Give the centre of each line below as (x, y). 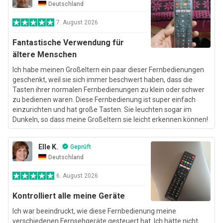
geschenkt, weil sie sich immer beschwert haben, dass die (103, 79)
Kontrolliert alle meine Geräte (69, 196)
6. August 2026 (77, 175)
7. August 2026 (77, 22)
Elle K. (48, 147)
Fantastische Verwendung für (68, 42)
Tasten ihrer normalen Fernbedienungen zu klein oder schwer (109, 89)
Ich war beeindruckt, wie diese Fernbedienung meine (94, 211)
